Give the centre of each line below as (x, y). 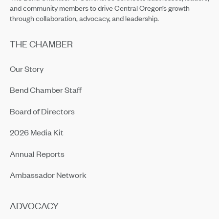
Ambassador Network (48, 174)
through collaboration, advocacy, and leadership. (84, 18)
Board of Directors (42, 111)
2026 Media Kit (36, 132)
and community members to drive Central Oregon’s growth (99, 8)
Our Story (26, 68)
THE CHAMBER (41, 44)
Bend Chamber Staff (45, 89)
